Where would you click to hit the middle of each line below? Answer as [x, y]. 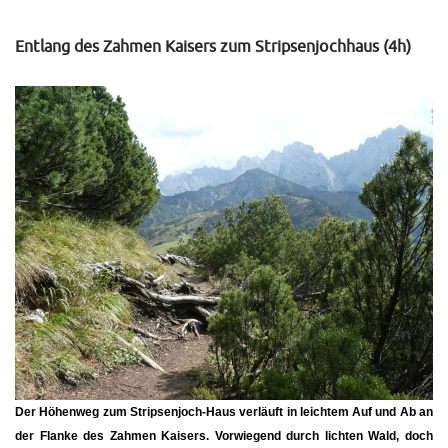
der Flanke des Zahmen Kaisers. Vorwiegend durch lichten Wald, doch [224, 435]
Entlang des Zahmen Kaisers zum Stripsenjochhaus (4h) [213, 47]
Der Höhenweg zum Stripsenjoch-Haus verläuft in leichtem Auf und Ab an [224, 411]
